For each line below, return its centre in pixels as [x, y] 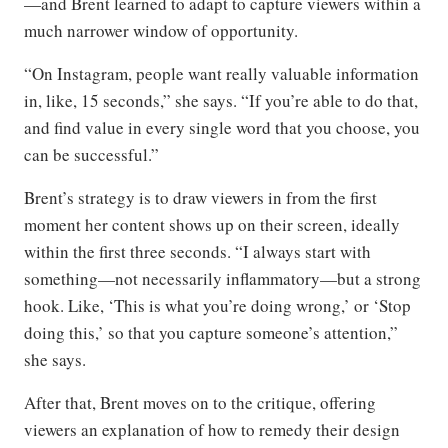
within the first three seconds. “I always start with [197, 252]
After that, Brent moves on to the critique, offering [200, 403]
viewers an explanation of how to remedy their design [212, 430]
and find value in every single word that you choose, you [222, 128]
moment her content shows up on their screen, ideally [212, 225]
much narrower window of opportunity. [161, 31]
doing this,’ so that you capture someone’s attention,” [211, 333]
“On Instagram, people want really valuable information [221, 74]
